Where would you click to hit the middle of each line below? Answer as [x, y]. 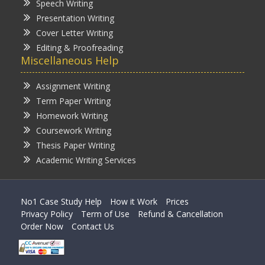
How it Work [134, 201]
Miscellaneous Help [70, 60]
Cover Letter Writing [75, 33]
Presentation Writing [75, 18]
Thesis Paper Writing [75, 145]
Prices [177, 201]
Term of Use [105, 214]
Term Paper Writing [73, 101]
